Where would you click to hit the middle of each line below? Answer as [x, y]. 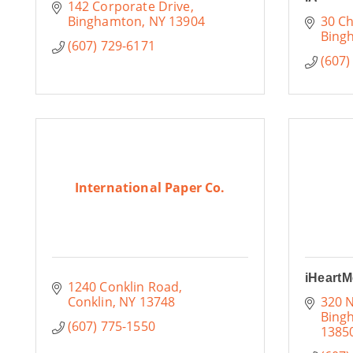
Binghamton [105, 21]
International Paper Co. [150, 188]
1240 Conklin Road [123, 287]
